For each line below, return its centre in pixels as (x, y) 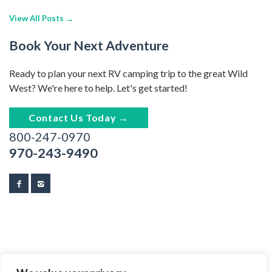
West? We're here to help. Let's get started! (98, 87)
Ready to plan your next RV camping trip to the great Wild (128, 73)
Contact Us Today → (79, 117)
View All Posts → (41, 18)
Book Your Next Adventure (89, 45)
